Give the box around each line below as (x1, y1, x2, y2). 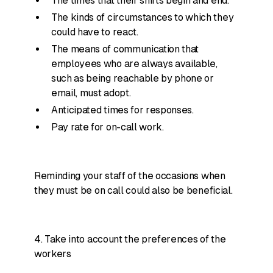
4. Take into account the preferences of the (34, 233, 226, 245)
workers (34, 248, 71, 260)
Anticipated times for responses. (51, 104, 194, 116)
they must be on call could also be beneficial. (34, 185, 235, 196)
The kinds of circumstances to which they (51, 12, 234, 23)
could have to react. (51, 26, 138, 38)
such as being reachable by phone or (51, 73, 214, 84)
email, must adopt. (51, 87, 131, 99)
